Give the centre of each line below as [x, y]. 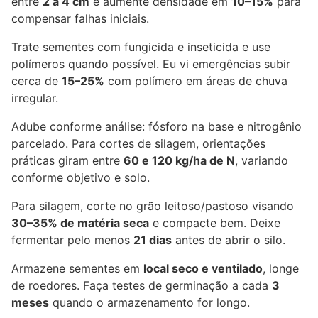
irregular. [35, 98]
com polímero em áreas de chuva [196, 81]
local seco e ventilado [203, 269]
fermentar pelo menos [72, 240]
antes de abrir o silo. [229, 240]
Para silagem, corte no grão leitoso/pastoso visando [153, 206]
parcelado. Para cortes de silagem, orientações [138, 144]
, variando [262, 161]
